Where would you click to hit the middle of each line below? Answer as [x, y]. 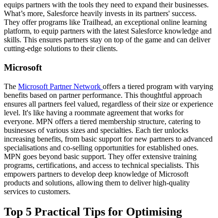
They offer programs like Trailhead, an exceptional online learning [105, 22]
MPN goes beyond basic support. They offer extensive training [100, 156]
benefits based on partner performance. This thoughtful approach [103, 95]
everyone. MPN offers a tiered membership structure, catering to [102, 121]
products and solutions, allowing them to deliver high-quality [97, 182]
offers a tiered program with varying [158, 86]
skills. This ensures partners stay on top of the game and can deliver [107, 40]
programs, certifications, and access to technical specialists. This [101, 165]
